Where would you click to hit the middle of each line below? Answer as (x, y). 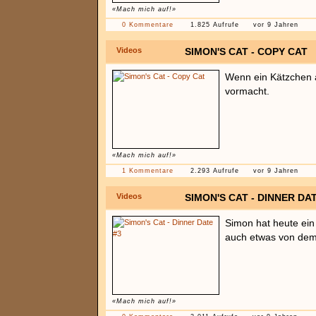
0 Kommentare (148, 25)
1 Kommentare (148, 171)
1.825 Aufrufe (215, 25)
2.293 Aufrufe (215, 171)
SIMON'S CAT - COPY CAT (246, 51)
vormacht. (247, 91)
